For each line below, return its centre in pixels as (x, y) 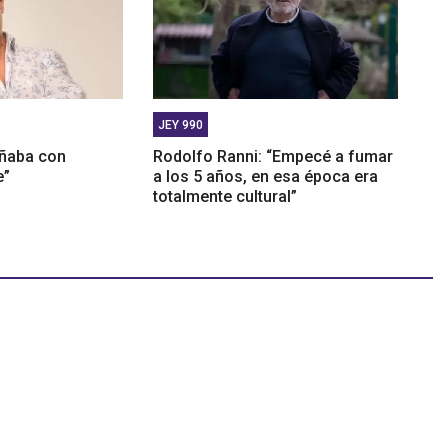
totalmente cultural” (224, 196)
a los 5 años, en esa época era (265, 176)
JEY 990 (180, 124)
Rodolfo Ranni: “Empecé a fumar (272, 156)
